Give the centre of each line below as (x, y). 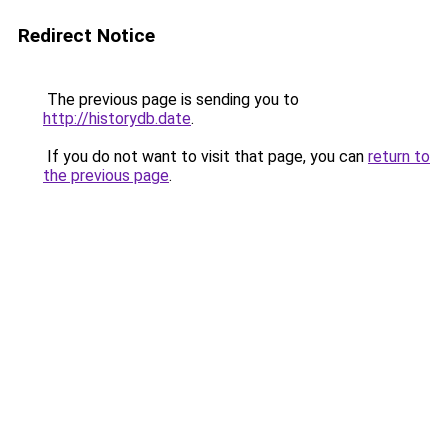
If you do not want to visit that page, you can (205, 156)
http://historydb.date (117, 118)
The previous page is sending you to (171, 99)
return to (399, 156)
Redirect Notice (86, 35)
